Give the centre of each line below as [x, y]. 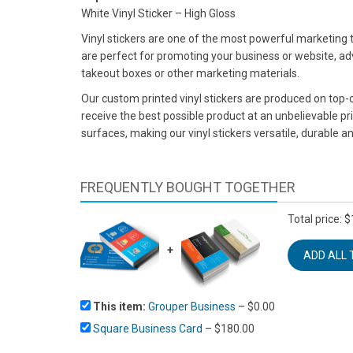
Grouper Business [192, 306]
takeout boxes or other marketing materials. [190, 73]
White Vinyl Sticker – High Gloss [158, 13]
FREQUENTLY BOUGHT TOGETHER [188, 187]
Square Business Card [148, 328]
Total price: [315, 219]
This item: [121, 306]
